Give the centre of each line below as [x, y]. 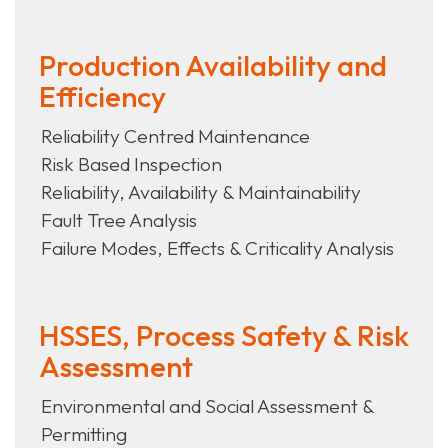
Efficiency [102, 97]
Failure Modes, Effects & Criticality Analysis [217, 248]
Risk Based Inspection [131, 164]
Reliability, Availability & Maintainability [201, 192]
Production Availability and [213, 66]
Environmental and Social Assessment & [207, 406]
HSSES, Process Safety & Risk [224, 336]
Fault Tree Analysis [119, 220]
